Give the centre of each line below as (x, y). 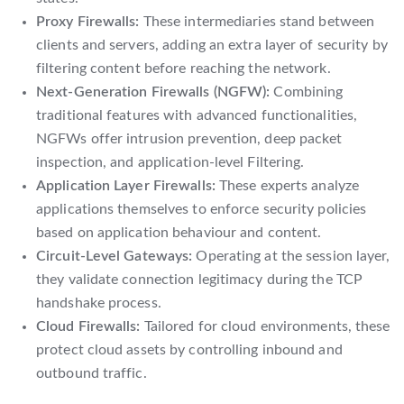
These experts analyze (287, 185)
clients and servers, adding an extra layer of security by (212, 45)
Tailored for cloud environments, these (265, 326)
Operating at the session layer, (291, 256)
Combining (307, 92)
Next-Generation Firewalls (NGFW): (153, 92)
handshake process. (99, 303)
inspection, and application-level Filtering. (170, 162)
